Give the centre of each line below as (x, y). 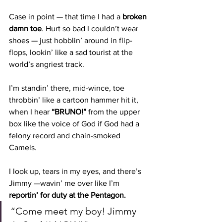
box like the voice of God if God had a (75, 124)
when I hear (30, 112)
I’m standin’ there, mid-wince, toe (68, 88)
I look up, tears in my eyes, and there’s (76, 171)
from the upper (114, 112)
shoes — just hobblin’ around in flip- (71, 40)
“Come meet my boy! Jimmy (75, 211)
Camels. (23, 147)
